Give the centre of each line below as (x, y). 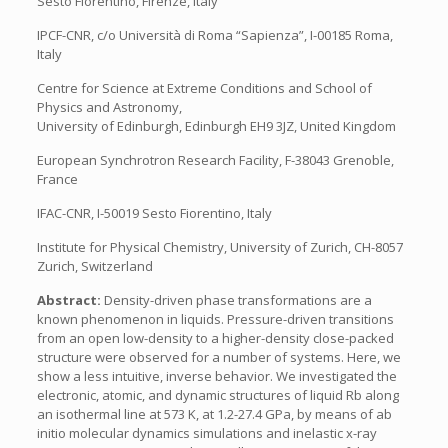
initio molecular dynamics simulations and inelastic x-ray (206, 433)
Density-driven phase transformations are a (237, 300)
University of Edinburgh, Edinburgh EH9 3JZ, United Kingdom (216, 126)
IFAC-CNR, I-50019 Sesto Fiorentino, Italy (154, 213)
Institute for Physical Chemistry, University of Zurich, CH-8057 (219, 247)
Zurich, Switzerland (94, 266)
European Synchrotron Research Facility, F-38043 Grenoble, (215, 160)
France (57, 179)
